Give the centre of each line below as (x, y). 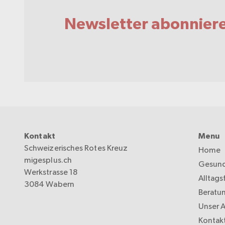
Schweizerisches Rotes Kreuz (76, 148)
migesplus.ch (48, 160)
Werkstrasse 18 (51, 172)
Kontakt (40, 136)
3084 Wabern (49, 184)
